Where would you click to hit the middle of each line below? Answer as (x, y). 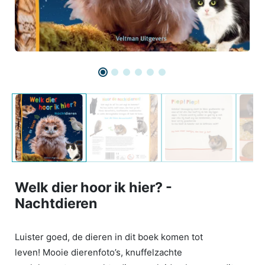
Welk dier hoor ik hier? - (93, 188)
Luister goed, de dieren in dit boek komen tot (109, 237)
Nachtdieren (56, 204)
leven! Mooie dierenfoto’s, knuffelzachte (98, 253)
